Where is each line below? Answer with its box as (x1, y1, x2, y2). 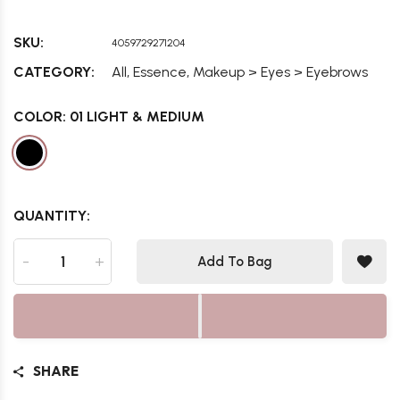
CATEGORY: (13, 63, 95, 80)
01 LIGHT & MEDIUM (70, 108, 204, 125)
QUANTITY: (13, 207, 90, 224)
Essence (133, 63, 187, 80)
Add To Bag (197, 254, 272, 270)
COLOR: (13, 108, 70, 125)
